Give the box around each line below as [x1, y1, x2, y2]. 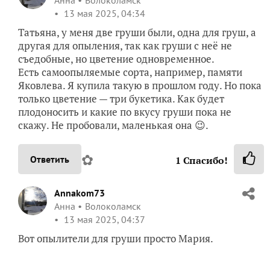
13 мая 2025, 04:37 [61, 213, 145, 226]
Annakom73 [54, 187, 105, 199]
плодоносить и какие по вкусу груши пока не [18, 105, 231, 119]
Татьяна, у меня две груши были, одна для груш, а [18, 25, 256, 40]
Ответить [30, 153, 69, 166]
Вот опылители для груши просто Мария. [18, 231, 213, 246]
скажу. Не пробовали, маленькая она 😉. [18, 118, 209, 133]
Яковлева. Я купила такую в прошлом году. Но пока [18, 78, 262, 93]
